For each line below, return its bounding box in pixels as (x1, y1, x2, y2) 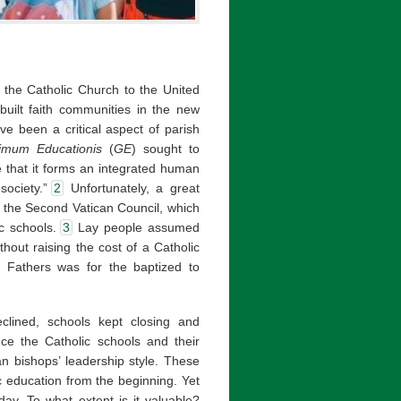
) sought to (132, 141, 200, 157)
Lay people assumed (72, 220, 200, 235)
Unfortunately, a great (63, 181, 200, 196)
